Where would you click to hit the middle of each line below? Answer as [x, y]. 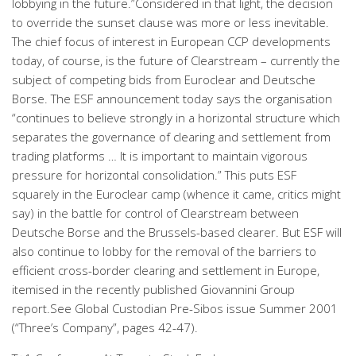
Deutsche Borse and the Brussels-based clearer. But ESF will [177, 232]
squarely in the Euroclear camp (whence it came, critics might [176, 194]
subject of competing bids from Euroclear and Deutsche [164, 79]
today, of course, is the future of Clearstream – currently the [176, 60]
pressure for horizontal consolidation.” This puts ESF [154, 175]
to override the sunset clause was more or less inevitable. [170, 22]
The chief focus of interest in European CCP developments [171, 41]
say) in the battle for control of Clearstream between [155, 213]
